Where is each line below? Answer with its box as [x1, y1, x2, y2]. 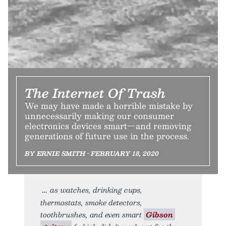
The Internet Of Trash [25, 82, 165, 103]
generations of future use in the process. [25, 129, 189, 143]
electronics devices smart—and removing [25, 119, 192, 133]
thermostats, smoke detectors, [40, 196, 142, 208]
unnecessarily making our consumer [25, 108, 174, 123]
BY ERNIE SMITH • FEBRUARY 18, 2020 [25, 148, 159, 158]
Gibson [146, 208, 173, 220]
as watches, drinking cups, [50, 183, 142, 196]
